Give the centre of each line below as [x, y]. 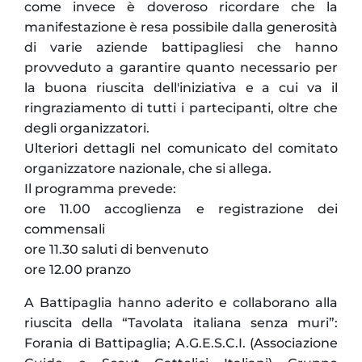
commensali [65, 229]
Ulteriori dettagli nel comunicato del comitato [181, 149]
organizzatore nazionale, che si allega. [148, 169]
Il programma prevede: [100, 189]
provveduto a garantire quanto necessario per [181, 68]
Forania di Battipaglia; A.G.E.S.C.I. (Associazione [181, 343]
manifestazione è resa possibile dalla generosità [181, 27]
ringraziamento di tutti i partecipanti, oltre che [181, 108]
